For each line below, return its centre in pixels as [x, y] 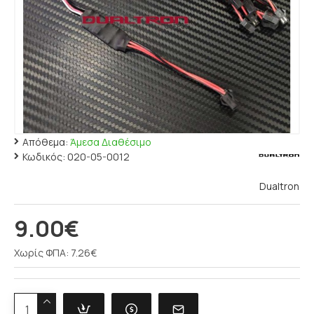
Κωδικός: [44, 157]
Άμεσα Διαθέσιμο [111, 142]
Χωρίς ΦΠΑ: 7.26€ [55, 253]
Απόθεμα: [45, 142]
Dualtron [279, 186]
